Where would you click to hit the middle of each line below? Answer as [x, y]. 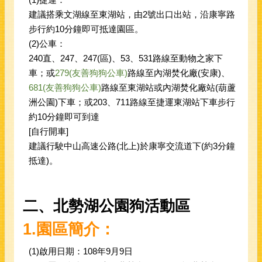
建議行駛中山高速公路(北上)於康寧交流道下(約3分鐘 [132, 146]
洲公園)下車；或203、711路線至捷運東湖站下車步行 [132, 102]
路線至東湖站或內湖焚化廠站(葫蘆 [168, 88]
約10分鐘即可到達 [64, 117]
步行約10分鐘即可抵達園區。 [86, 29]
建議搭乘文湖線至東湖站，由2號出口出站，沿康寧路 [132, 15]
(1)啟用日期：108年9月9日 [81, 251]
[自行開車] [49, 132]
